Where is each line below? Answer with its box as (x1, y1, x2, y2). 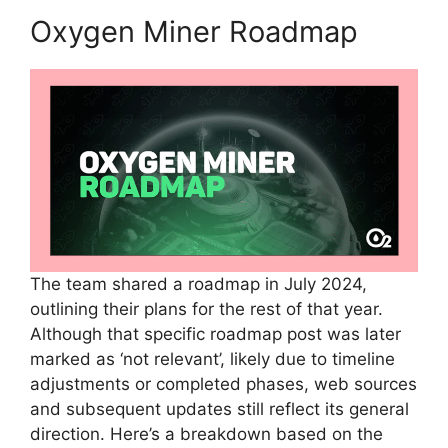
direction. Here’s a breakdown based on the (30, 424, 383, 445)
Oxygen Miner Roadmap (30, 14, 358, 50)
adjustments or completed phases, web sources (30, 374, 417, 395)
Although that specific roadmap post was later (30, 324, 401, 345)
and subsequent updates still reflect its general (30, 399, 409, 420)
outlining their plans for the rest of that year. (30, 299, 383, 320)
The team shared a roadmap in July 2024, (30, 274, 367, 295)
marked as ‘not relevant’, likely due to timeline (30, 349, 395, 370)
